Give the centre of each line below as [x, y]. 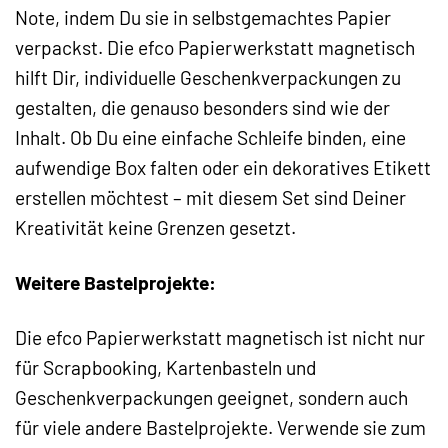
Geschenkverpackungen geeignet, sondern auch [211, 398]
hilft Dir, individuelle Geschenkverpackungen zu [208, 78]
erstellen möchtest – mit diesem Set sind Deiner [210, 198]
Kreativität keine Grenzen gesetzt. [155, 228]
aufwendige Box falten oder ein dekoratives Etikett [223, 168]
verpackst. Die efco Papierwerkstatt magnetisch [215, 48]
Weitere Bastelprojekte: [115, 283]
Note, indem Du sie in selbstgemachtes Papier [203, 18]
